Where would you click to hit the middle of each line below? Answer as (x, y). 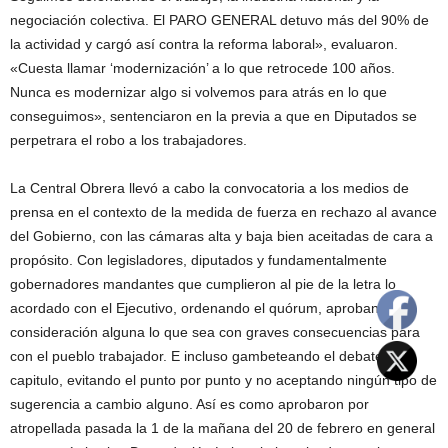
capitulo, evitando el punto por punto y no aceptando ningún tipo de (223, 379)
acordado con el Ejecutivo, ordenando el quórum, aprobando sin (213, 307)
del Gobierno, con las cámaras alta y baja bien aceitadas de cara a (221, 235)
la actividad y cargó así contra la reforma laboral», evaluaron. (204, 43)
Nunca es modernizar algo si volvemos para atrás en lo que (198, 91)
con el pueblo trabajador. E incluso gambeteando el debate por (209, 355)
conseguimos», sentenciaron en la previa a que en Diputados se (213, 115)
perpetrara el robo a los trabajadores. (128, 139)
